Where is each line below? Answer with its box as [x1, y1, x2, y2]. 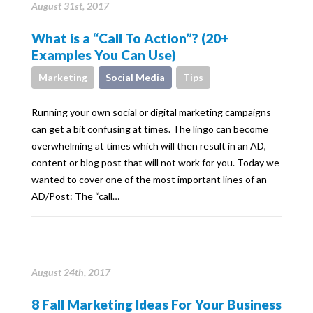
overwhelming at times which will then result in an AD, [31, 140, 266, 152]
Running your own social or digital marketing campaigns [31, 106, 271, 118]
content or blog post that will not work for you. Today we [31, 156, 279, 168]
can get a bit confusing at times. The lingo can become [31, 123, 268, 135]
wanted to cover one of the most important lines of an [31, 173, 267, 185]
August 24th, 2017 [31, 266, 110, 278]
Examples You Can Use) [31, 47, 176, 63]
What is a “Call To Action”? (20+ [31, 30, 228, 46]
